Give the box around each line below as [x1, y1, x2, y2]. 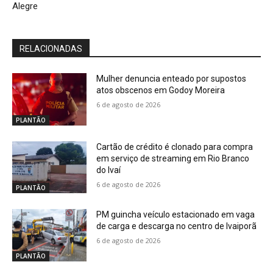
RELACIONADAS [19, 44, 82, 54]
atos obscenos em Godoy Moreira [96, 85, 225, 96]
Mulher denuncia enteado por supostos [96, 74, 247, 84]
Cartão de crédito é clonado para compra [96, 141, 253, 152]
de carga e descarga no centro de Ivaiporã [96, 221, 257, 232]
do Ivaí [96, 165, 121, 175]
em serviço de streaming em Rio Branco [96, 153, 250, 163]
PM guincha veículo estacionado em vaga [96, 210, 255, 220]
